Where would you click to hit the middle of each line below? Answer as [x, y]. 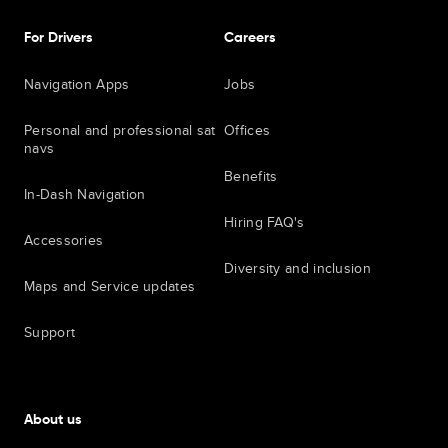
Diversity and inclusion [297, 268]
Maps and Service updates [110, 286]
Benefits [251, 176]
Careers [250, 38]
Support [50, 332]
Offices [247, 130]
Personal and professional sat [120, 130]
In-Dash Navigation [85, 194]
